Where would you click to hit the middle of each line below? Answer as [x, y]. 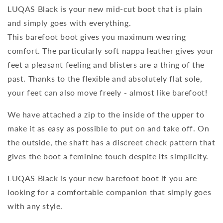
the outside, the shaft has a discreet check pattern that [111, 142]
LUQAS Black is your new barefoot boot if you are [102, 178]
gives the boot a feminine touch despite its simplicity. [108, 156]
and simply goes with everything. [69, 22]
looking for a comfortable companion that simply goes [110, 192]
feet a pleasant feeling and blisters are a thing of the [106, 64]
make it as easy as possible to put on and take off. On [109, 128]
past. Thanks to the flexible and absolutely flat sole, [105, 78]
